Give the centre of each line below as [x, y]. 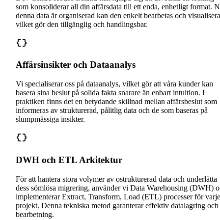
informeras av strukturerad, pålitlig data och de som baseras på [112, 110]
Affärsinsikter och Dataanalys [76, 65]
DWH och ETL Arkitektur [69, 160]
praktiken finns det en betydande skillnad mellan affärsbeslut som [116, 102]
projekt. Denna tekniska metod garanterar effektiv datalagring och [117, 205]
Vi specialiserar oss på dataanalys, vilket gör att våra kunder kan [114, 84]
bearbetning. [35, 214]
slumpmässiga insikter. [50, 119]
